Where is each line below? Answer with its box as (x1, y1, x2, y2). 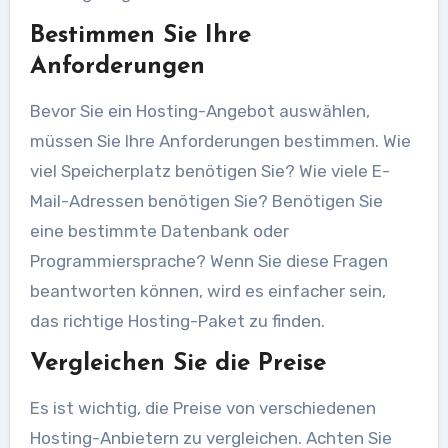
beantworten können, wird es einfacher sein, (29, 280, 386, 301)
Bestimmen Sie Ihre (29, 23, 251, 48)
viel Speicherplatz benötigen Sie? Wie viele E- (29, 160, 390, 181)
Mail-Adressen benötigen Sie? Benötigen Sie (29, 190, 383, 211)
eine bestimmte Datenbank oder (29, 220, 289, 241)
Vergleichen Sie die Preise (29, 351, 326, 376)
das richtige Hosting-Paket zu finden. (29, 310, 325, 331)
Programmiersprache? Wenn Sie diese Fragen (29, 250, 388, 271)
